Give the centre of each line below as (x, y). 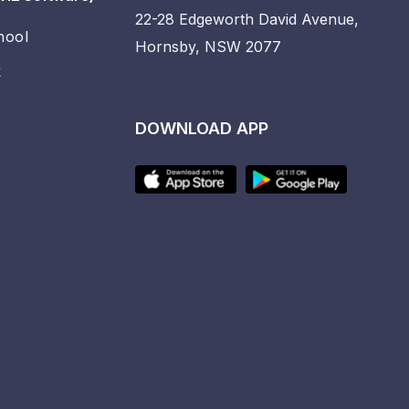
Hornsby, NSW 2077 (208, 47)
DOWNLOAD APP (202, 129)
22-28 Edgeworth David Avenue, (247, 20)
